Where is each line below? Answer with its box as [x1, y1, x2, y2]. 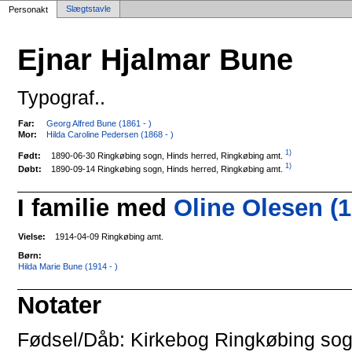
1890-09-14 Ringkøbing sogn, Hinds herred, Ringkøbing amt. [51, 163, 284, 174]
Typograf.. [17, 86, 106, 108]
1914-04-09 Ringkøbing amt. [55, 231, 164, 241]
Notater [17, 291, 102, 319]
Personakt [9, 5, 48, 14]
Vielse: [18, 231, 46, 241]
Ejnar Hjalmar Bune [17, 42, 294, 77]
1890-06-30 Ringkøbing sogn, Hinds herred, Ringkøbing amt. [51, 150, 284, 160]
